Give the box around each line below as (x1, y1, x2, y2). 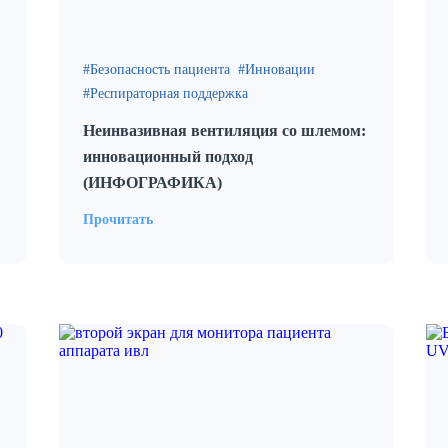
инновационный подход (83, 148, 253, 165)
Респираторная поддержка (90, 86, 248, 101)
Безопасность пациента (90, 62, 230, 77)
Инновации (245, 62, 315, 77)
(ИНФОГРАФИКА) (83, 174, 222, 191)
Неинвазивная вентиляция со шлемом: (83, 122, 366, 139)
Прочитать (83, 212, 153, 227)
